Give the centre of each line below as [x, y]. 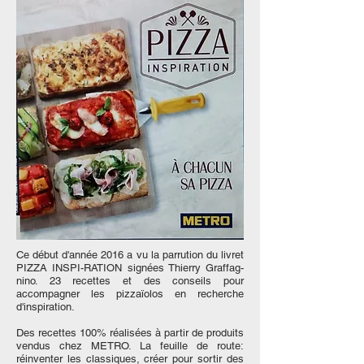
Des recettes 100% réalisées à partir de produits [130, 333]
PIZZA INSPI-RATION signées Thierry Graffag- [130, 268]
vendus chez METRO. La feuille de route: [130, 346]
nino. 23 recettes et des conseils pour [130, 281]
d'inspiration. [47, 307]
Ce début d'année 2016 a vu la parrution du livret [130, 255]
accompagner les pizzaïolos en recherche [130, 294]
